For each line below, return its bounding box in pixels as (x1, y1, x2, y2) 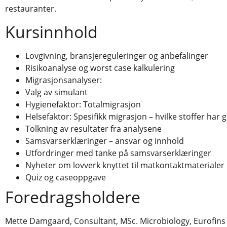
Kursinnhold (5, 20, 98, 43)
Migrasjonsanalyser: (25, 74, 102, 86)
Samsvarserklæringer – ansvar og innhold (25, 135, 184, 146)
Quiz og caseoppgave (25, 171, 106, 183)
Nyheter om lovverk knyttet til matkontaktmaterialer (25, 159, 224, 171)
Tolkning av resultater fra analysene (25, 123, 162, 134)
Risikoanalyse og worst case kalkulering (25, 62, 175, 73)
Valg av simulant (25, 86, 88, 98)
